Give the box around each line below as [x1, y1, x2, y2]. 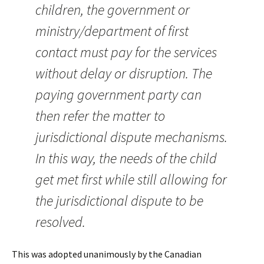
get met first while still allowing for [35, 170, 227, 189]
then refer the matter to [35, 107, 165, 125]
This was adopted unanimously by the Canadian [12, 248, 202, 260]
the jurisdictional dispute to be [35, 192, 203, 210]
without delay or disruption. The [35, 64, 212, 82]
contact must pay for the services [35, 43, 217, 61]
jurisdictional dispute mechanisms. [35, 128, 227, 146]
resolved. [35, 213, 85, 231]
